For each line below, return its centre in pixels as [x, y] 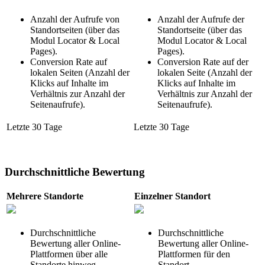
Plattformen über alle [69, 254]
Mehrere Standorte [45, 196]
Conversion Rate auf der [203, 62]
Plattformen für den [194, 254]
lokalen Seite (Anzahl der [205, 72]
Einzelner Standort [172, 196]
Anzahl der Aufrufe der [201, 19]
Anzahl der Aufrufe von [75, 19]
